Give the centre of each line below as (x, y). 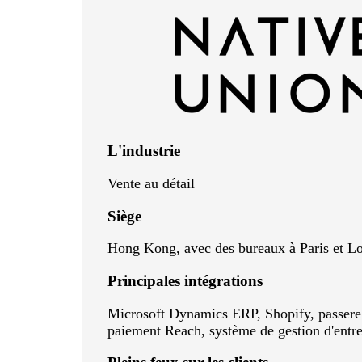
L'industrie (143, 151)
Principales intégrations (185, 280)
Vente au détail (151, 183)
